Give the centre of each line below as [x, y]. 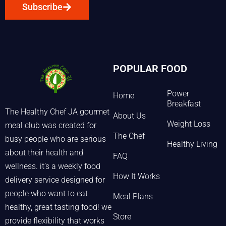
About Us [129, 116]
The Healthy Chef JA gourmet [57, 112]
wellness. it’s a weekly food [53, 166]
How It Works [136, 177]
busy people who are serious [55, 139]
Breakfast [184, 104]
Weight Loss [189, 124]
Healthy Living [192, 144]
